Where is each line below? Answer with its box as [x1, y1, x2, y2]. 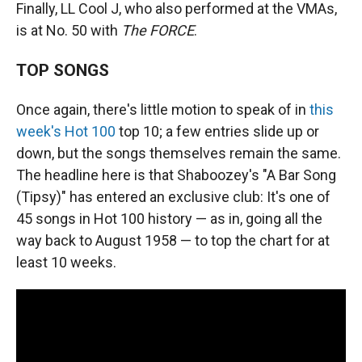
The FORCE [121, 22, 194, 39]
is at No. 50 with [16, 22, 121, 39]
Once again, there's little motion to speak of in [16, 101, 309, 118]
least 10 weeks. [16, 254, 116, 271]
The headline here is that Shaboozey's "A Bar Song [16, 166, 336, 183]
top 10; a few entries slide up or [116, 123, 319, 140]
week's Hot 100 [16, 123, 116, 140]
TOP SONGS [16, 60, 109, 80]
